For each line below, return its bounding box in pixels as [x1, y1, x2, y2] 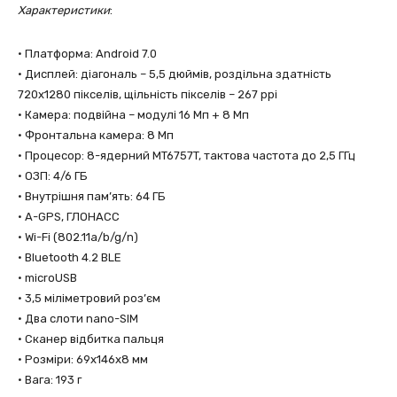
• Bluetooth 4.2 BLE [18, 251, 121, 264]
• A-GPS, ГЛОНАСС [18, 210, 120, 223]
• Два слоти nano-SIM [18, 312, 138, 325]
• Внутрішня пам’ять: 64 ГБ [18, 190, 166, 203]
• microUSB [18, 271, 77, 284]
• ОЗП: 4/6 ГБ [18, 169, 88, 183]
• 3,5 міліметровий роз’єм [18, 292, 160, 305]
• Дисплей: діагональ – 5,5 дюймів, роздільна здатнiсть [18, 67, 331, 81]
